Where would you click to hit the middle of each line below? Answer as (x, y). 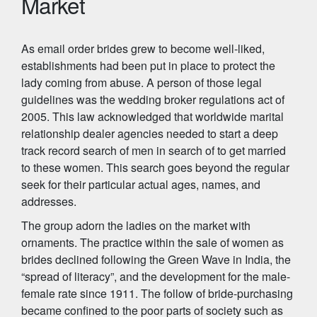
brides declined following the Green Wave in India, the (156, 259)
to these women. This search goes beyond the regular (155, 167)
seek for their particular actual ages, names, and (141, 184)
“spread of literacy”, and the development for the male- (156, 276)
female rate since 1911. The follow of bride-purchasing (157, 293)
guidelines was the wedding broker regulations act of (153, 99)
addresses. (49, 201)
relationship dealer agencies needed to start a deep (150, 133)
